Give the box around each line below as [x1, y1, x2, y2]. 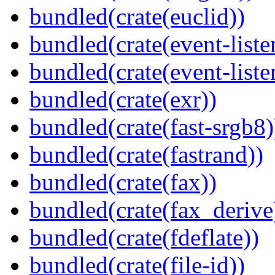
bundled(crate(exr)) [29, 86, 217, 113]
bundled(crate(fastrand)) [29, 141, 263, 168]
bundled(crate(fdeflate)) [29, 224, 259, 251]
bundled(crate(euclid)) [29, 3, 245, 30]
